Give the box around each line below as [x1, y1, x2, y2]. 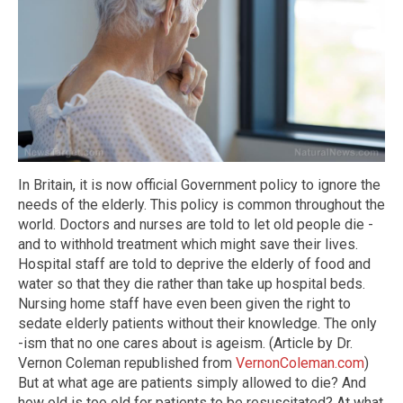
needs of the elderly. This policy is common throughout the [18, 195, 385, 213]
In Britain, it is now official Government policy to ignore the [18, 175, 381, 193]
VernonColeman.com [236, 354, 364, 372]
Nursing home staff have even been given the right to [18, 294, 351, 312]
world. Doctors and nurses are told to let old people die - [18, 215, 373, 233]
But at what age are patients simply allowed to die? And [18, 373, 366, 391]
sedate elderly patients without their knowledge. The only [18, 314, 377, 332]
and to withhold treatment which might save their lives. [18, 235, 358, 253]
